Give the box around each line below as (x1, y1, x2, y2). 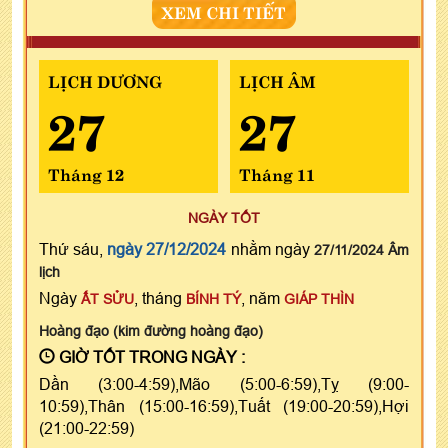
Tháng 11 (238, 160, 315, 185)
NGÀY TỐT (188, 209, 260, 226)
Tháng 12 (48, 160, 124, 185)
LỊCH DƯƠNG (48, 67, 162, 92)
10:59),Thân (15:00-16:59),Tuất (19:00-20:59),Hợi (39, 396, 409, 415)
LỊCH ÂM (238, 67, 316, 92)
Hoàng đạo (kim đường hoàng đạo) (39, 322, 263, 339)
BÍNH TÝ (186, 290, 241, 307)
